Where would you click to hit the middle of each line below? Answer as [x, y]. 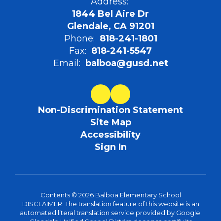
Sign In [110, 147]
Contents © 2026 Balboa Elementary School [110, 195]
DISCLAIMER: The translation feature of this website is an [110, 204]
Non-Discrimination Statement [110, 110]
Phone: [79, 38]
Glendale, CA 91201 [110, 26]
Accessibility [110, 135]
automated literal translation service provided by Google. [110, 213]
